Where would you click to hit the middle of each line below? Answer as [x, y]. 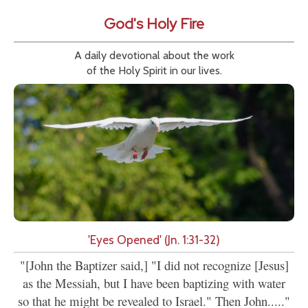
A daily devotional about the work [154, 56]
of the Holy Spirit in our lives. [154, 71]
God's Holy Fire [154, 24]
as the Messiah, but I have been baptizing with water [154, 283]
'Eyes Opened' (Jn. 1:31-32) [154, 240]
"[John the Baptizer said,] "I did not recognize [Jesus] [154, 265]
